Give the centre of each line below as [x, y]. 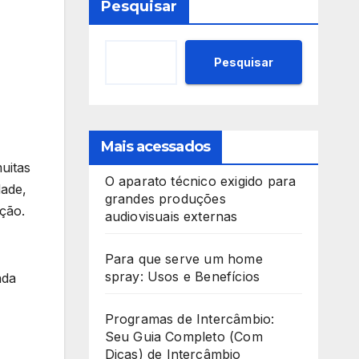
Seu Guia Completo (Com [184, 337]
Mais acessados [155, 147]
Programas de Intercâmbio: [190, 319]
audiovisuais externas [171, 217]
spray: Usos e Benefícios [182, 277]
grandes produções [165, 199]
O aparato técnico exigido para [200, 182]
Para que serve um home [184, 259]
